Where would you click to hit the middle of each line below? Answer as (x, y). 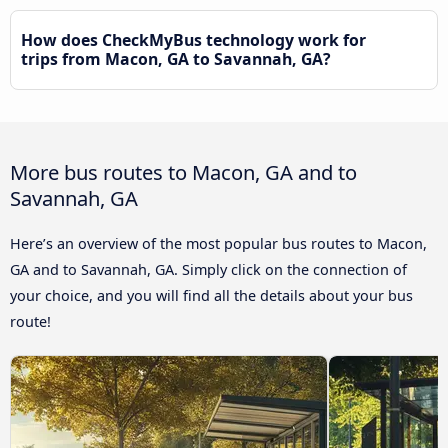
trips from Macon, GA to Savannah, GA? (176, 58)
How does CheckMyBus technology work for (193, 39)
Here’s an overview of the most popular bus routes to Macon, (218, 243)
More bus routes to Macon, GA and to (183, 171)
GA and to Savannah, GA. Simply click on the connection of (208, 269)
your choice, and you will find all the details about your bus (211, 295)
